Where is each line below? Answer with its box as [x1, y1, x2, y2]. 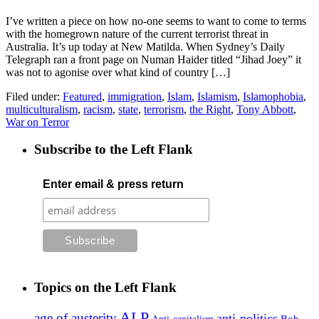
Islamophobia [243, 90, 303, 103]
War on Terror [6, 115, 69, 128]
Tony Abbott [236, 103, 293, 115]
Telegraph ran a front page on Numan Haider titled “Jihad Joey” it [6, 53, 301, 66]
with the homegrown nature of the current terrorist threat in [6, 27, 268, 40]
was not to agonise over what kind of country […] [6, 66, 230, 78]
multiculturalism [6, 103, 78, 115]
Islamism [197, 90, 237, 103]
